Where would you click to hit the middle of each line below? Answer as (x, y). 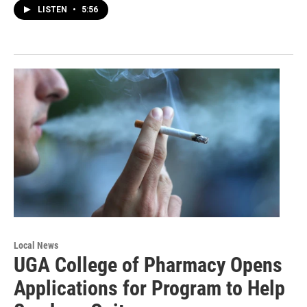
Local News (36, 245)
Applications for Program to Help (149, 288)
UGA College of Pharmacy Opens (148, 265)
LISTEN (53, 10)
